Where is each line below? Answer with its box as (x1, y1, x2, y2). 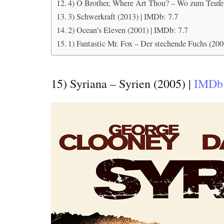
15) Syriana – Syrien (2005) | (51, 75, 194, 91)
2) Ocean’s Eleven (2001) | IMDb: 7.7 (68, 24, 188, 35)
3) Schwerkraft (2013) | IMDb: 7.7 (68, 11, 178, 22)
